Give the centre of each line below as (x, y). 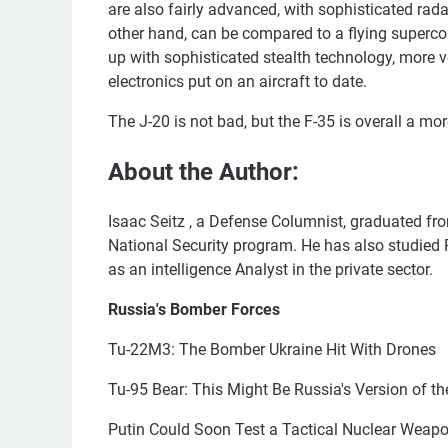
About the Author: (203, 171)
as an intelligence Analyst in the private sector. (270, 269)
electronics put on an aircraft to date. (237, 81)
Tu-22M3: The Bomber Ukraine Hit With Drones (272, 349)
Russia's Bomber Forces (194, 309)
